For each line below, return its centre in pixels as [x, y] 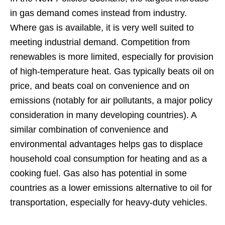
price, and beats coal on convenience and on [100, 86]
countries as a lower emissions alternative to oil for [111, 188]
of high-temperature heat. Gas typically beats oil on [112, 71]
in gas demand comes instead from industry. [98, 13]
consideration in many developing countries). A [103, 115]
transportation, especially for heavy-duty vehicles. [109, 202]
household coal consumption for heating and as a [108, 158]
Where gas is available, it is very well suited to [102, 27]
